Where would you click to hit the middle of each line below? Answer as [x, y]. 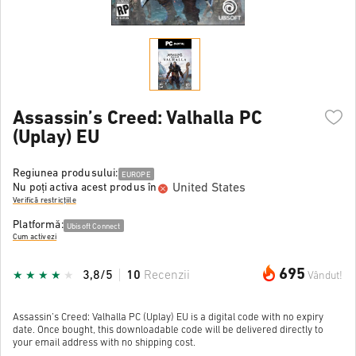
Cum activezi [35, 238]
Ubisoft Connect [93, 226]
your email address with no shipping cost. [104, 342]
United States [209, 188]
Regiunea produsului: [66, 173]
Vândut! [325, 276]
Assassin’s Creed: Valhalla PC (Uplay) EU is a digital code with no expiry [168, 317]
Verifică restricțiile [44, 201]
